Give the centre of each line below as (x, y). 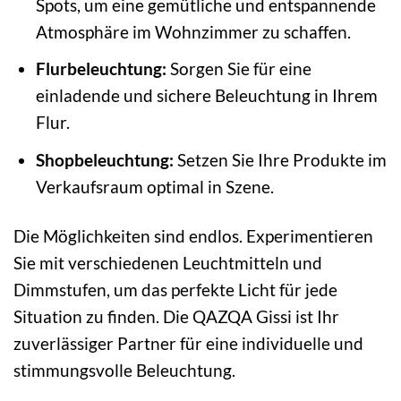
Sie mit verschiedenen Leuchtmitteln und (168, 262)
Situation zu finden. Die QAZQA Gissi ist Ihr (176, 316)
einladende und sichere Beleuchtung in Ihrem (206, 96)
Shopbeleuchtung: (104, 159)
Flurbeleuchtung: (101, 69)
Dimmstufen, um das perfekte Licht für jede (175, 289)
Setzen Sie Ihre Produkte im (280, 159)
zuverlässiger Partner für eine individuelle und (188, 343)
